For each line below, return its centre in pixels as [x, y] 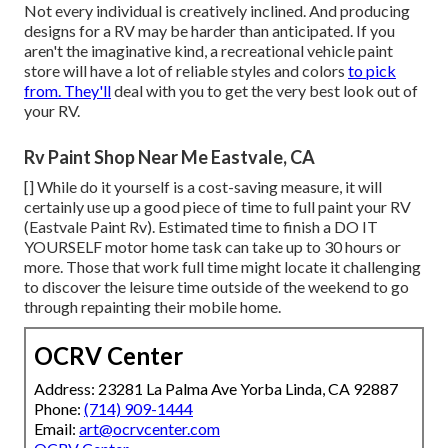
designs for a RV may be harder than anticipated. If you [209, 31]
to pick [372, 71]
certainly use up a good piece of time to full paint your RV [217, 207]
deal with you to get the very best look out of [264, 91]
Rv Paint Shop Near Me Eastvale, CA [169, 157]
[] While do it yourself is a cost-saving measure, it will [203, 187]
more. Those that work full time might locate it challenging [222, 267]
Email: [56, 429]
